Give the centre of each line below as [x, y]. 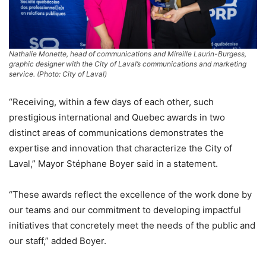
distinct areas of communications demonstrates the [116, 132]
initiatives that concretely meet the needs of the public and [132, 225]
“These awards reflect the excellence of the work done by [130, 194]
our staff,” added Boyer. [58, 240]
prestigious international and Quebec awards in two [117, 117]
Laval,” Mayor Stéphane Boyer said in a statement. [113, 163]
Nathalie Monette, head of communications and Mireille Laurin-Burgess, [128, 53]
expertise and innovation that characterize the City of [121, 148]
